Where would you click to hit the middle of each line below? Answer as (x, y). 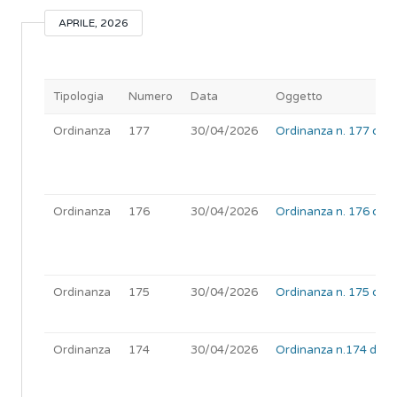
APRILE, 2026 (93, 23)
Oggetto (299, 97)
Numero (151, 97)
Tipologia (78, 97)
